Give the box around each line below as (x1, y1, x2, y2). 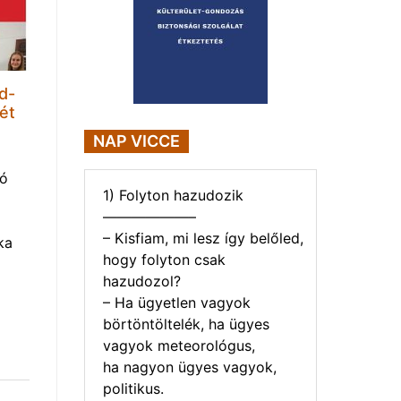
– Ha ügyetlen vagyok (103, 293, 251, 311)
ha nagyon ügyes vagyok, (103, 357, 277, 376)
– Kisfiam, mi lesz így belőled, (103, 228, 303, 247)
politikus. (103, 379, 164, 397)
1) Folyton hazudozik (103, 185, 243, 204)
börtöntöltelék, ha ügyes (103, 314, 269, 333)
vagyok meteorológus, (103, 336, 255, 354)
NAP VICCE (93, 131, 180, 150)
